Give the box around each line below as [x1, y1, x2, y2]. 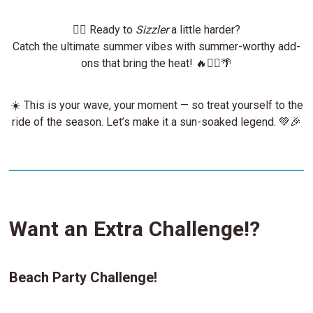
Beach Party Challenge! [9, 269, 158, 286]
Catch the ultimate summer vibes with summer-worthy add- [13, 39, 300, 53]
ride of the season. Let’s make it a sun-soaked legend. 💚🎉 [12, 115, 301, 129]
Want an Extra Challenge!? [9, 217, 261, 242]
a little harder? [168, 22, 240, 36]
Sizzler [136, 22, 168, 36]
